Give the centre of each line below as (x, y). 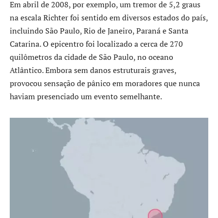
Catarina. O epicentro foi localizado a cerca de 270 (96, 44)
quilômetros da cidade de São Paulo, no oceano (91, 57)
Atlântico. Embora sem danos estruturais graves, (93, 70)
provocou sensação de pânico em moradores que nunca (105, 83)
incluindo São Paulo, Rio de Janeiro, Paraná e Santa (99, 30)
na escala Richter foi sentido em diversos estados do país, (109, 17)
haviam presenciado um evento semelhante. (86, 96)
